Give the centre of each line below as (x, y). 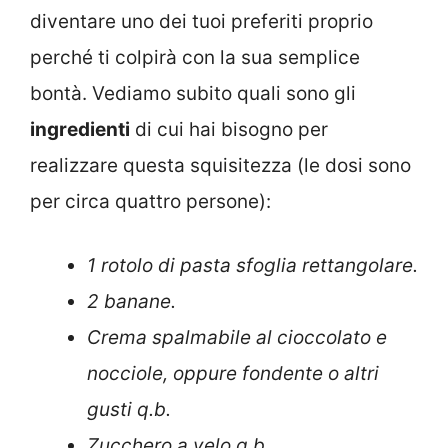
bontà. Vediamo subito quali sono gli (193, 93)
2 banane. (131, 302)
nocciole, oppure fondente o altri (233, 374)
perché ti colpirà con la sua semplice (195, 57)
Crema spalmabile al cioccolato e (237, 338)
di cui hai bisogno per (229, 129)
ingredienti (80, 129)
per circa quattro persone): (150, 201)
